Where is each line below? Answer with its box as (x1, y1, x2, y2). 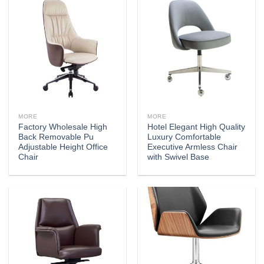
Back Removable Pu (18, 133, 94, 142)
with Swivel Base (147, 153, 210, 162)
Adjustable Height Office (18, 143, 108, 152)
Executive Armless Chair (147, 143, 238, 152)
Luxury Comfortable (147, 133, 222, 142)
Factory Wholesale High (18, 123, 108, 132)
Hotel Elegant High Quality (147, 123, 246, 132)
